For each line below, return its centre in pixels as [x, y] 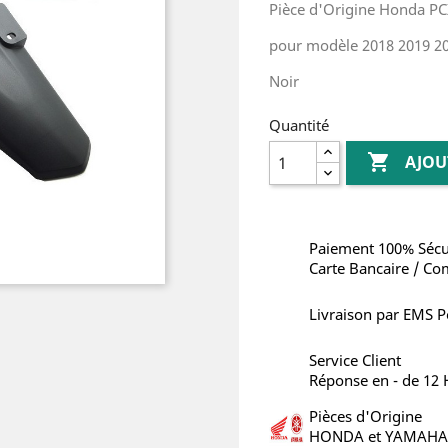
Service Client [355, 360]
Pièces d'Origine [365, 416]
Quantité [299, 125]
